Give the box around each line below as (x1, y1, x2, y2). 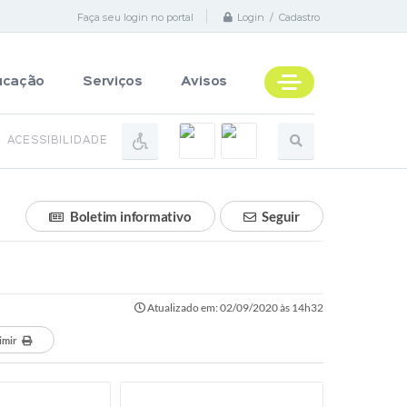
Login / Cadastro (237, 11, 320, 25)
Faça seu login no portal (77, 10, 194, 24)
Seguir (262, 208, 300, 224)
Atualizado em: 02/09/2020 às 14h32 (145, 301, 323, 314)
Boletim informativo (69, 208, 192, 224)
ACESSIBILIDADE (7, 136, 108, 145)
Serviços (83, 76, 143, 87)
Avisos (180, 76, 227, 87)
